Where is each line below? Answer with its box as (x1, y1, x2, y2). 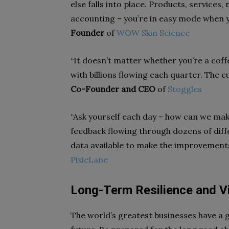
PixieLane (71, 154, 108, 165)
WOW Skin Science (117, 28, 190, 38)
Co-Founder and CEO (71, 84, 155, 94)
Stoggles (168, 84, 202, 94)
